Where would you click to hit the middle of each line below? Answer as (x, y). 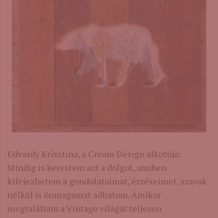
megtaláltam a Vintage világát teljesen (84, 209)
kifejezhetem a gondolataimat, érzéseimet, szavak (107, 181)
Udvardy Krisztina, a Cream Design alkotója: (94, 154)
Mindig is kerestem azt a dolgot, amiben (87, 168)
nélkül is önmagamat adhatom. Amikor (84, 195)
